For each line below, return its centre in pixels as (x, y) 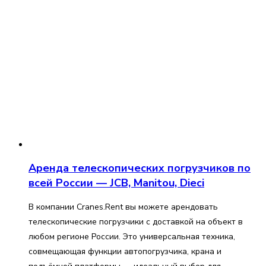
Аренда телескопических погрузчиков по (140, 168)
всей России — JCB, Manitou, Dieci (116, 183)
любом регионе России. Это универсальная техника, (132, 237)
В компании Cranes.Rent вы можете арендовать (123, 207)
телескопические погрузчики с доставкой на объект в (136, 222)
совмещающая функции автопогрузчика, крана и (125, 252)
